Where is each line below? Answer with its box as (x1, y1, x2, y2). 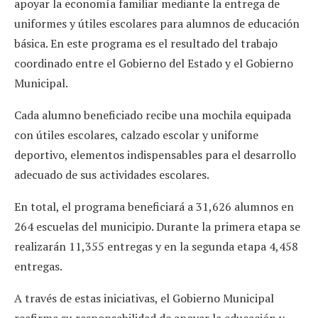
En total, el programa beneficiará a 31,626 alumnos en (14, 198, 294, 214)
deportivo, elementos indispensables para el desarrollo (14, 146, 296, 163)
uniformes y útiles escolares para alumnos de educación (14, 15, 300, 31)
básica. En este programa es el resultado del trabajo (14, 35, 278, 51)
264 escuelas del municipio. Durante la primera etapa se (14, 218, 300, 234)
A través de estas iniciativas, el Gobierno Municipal (14, 290, 274, 306)
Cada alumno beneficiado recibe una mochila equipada (14, 106, 291, 123)
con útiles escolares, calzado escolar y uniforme (14, 126, 258, 143)
